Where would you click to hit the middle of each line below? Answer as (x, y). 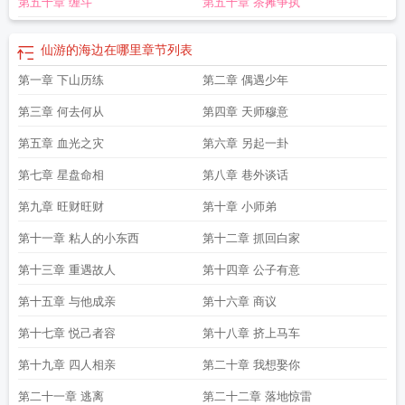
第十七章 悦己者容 (67, 333)
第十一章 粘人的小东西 (79, 238)
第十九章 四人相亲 (67, 365)
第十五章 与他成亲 (67, 301)
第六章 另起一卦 (245, 143)
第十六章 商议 (240, 301)
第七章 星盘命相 (61, 175)
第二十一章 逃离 (61, 396)
